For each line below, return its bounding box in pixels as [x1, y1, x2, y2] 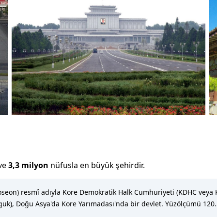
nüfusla [50, 160, 78, 171]
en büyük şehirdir [80, 160, 143, 171]
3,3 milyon [8, 160, 48, 171]
